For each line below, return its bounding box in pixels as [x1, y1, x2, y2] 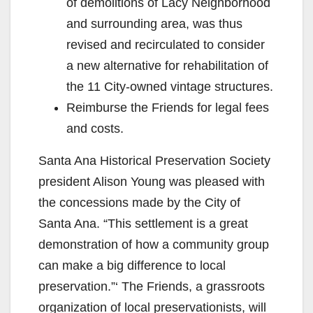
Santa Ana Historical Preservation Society [38, 154, 270, 168]
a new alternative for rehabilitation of [66, 59, 268, 73]
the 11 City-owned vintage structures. [66, 80, 273, 94]
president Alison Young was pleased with [38, 175, 265, 189]
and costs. [66, 122, 124, 136]
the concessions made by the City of [38, 196, 240, 210]
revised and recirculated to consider [66, 38, 265, 52]
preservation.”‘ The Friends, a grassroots [38, 279, 265, 293]
